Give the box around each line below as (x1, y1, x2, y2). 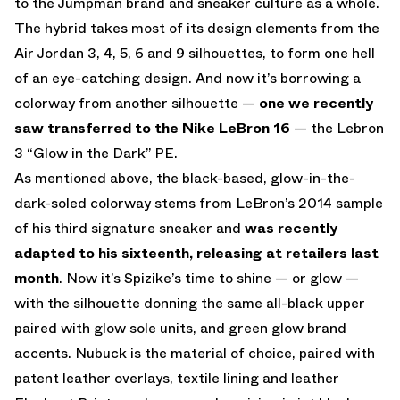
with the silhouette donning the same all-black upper (14, 292, 365, 313)
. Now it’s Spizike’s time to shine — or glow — (59, 267, 359, 288)
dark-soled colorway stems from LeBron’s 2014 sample (14, 192, 383, 213)
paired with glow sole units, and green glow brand (14, 317, 346, 338)
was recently (245, 217, 337, 238)
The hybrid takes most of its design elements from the (14, 17, 379, 38)
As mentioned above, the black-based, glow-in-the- (14, 167, 355, 188)
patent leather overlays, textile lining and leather (14, 367, 339, 388)
